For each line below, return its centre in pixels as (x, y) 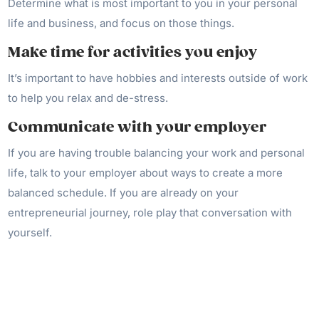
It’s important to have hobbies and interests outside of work (158, 78)
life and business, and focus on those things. (121, 23)
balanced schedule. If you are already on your (124, 193)
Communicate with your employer (137, 127)
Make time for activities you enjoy (133, 52)
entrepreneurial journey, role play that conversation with (150, 213)
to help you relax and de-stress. (88, 98)
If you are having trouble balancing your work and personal (157, 153)
